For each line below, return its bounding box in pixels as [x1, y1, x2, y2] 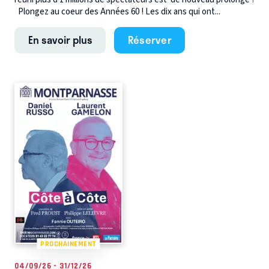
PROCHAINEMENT [40, 239, 97, 248]
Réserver [127, 32, 172, 48]
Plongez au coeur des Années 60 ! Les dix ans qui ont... [14, 5, 220, 19]
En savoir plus [28, 32, 92, 48]
